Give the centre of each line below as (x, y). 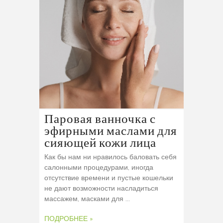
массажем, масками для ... (87, 199)
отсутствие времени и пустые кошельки (109, 178)
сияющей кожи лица (100, 144)
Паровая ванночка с (100, 120)
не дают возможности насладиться (101, 189)
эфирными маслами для (111, 132)
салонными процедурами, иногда (99, 168)
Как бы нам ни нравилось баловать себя (111, 158)
